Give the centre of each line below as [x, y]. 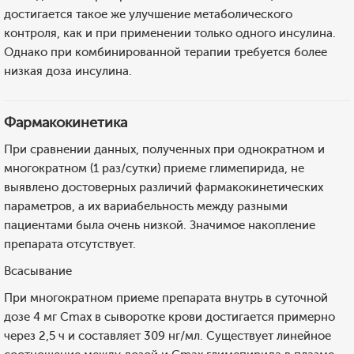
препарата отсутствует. [70, 244]
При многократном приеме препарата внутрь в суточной [166, 298]
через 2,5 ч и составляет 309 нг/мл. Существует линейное [168, 336]
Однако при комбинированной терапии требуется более [166, 52]
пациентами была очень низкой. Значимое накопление [160, 225]
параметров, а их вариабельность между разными [146, 206]
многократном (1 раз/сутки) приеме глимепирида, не [154, 168]
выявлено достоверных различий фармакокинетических [164, 187]
